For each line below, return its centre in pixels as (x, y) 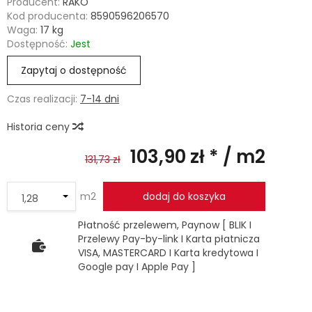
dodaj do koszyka (184, 196)
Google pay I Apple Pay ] (137, 267)
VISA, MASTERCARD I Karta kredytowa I (169, 253)
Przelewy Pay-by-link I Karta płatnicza (169, 239)
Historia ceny (40, 127)
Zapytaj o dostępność (74, 70)
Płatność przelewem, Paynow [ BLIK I (165, 225)
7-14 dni (100, 99)
